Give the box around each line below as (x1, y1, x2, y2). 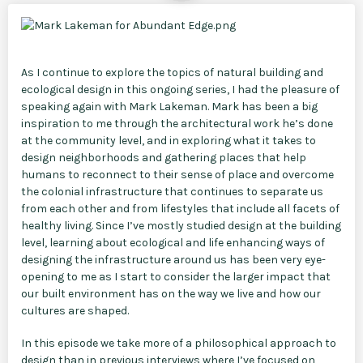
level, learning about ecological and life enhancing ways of (21, 236, 325, 250)
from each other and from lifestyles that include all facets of (21, 202, 340, 216)
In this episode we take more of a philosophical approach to (21, 335, 336, 350)
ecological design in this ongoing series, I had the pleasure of (21, 83, 340, 97)
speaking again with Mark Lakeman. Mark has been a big (21, 100, 318, 114)
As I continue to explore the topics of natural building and (21, 66, 323, 80)
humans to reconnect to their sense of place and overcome (21, 168, 334, 182)
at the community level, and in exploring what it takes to (21, 134, 316, 148)
